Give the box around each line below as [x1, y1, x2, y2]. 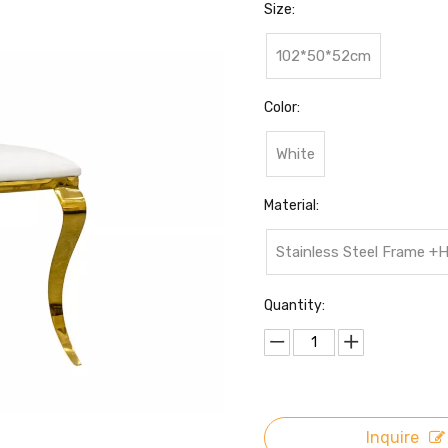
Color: [264, 99, 300, 116]
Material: [264, 197, 319, 214]
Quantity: [264, 297, 325, 314]
